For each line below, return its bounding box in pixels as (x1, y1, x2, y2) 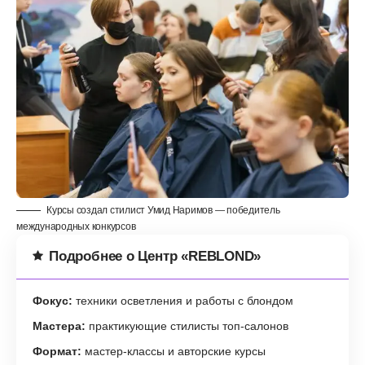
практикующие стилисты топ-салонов (86, 319, 288, 332)
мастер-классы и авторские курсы (81, 344, 266, 358)
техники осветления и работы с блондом (73, 293, 293, 307)
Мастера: (33, 319, 86, 332)
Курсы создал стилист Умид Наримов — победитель (46, 204, 280, 216)
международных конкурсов (16, 220, 136, 232)
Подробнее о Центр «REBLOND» (49, 248, 262, 264)
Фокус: (33, 293, 73, 307)
